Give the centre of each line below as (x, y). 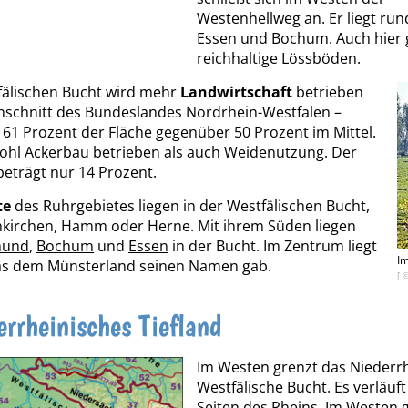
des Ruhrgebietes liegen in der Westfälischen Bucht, (190, 206)
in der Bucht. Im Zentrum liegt (273, 246)
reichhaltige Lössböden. (279, 59)
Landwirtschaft (236, 92)
